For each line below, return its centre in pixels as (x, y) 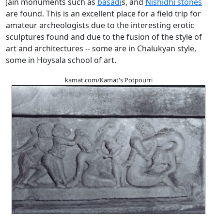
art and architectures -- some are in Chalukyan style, (101, 48)
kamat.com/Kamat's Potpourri (108, 80)
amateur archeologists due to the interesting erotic (100, 25)
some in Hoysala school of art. (61, 60)
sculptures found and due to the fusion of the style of (104, 37)
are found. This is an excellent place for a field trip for (103, 13)
